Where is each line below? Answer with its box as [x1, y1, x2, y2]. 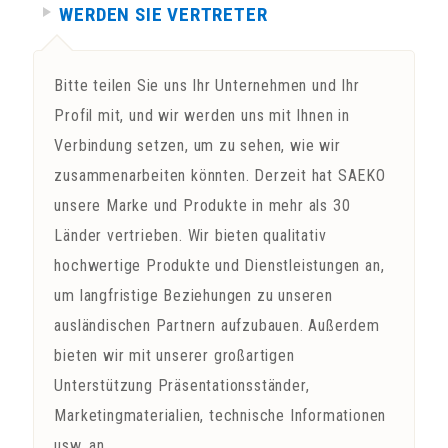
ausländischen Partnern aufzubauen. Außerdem [54, 316, 380, 335]
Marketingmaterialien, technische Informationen [54, 406, 387, 425]
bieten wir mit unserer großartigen [54, 346, 295, 365]
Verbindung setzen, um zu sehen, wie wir [54, 136, 341, 155]
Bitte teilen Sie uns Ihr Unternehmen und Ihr [54, 76, 360, 95]
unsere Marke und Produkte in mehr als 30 [54, 196, 351, 215]
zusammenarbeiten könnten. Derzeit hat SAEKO [54, 166, 386, 185]
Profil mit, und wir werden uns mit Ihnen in [54, 106, 350, 125]
